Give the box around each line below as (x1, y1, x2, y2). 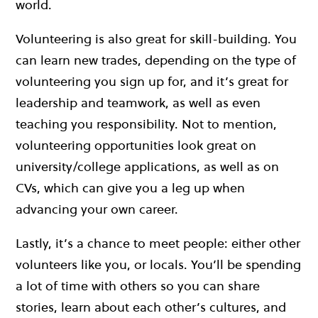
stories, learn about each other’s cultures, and (16, 298, 286, 317)
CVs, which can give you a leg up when (16, 179, 245, 197)
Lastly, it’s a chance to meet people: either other (16, 234, 300, 253)
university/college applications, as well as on (16, 158, 279, 176)
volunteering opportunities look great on (16, 136, 256, 155)
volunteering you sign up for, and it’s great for (16, 72, 288, 91)
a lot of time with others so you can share (16, 277, 260, 295)
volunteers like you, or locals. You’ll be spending (16, 256, 301, 274)
